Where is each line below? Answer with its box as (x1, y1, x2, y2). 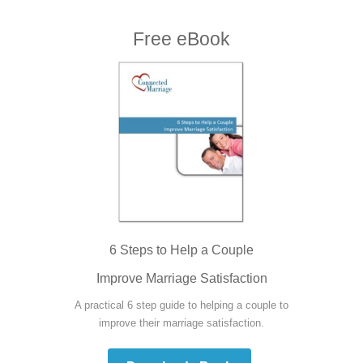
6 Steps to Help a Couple (109, 242, 254, 257)
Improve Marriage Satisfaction (96, 271, 267, 285)
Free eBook (133, 28, 230, 49)
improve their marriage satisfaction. (99, 316, 264, 329)
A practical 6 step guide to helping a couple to (75, 298, 288, 311)
